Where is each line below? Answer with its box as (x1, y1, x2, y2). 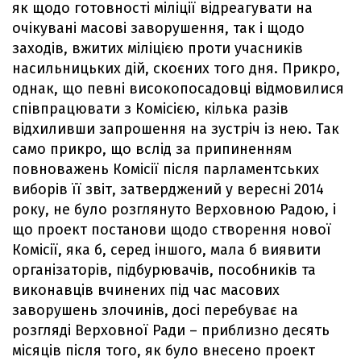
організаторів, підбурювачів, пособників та (12, 260, 316, 279)
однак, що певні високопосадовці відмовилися (12, 79, 344, 98)
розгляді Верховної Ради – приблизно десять (12, 321, 330, 339)
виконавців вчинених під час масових (12, 280, 280, 299)
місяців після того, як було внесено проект (12, 341, 315, 359)
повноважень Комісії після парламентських (12, 160, 319, 178)
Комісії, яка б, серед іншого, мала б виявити (12, 240, 321, 259)
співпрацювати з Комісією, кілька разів (12, 99, 288, 118)
